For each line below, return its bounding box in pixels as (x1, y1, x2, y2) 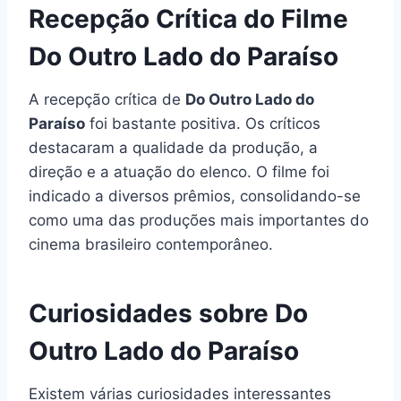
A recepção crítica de (29, 90, 185, 108)
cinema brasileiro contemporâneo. (29, 235, 273, 253)
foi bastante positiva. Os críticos (85, 114, 320, 132)
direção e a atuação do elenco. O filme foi (29, 162, 329, 181)
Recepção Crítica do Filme (29, 3, 348, 34)
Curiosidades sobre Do (29, 297, 308, 328)
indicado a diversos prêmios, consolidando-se (29, 186, 361, 205)
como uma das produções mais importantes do (29, 210, 369, 229)
